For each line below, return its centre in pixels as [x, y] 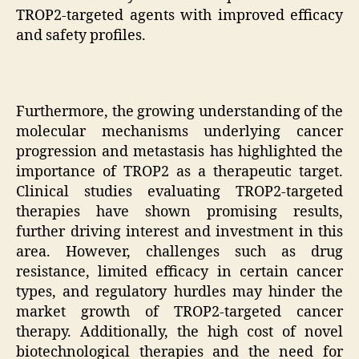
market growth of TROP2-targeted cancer [179, 313]
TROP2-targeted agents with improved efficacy [179, 16]
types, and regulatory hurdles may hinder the [179, 292]
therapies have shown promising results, [179, 212]
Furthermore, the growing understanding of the [179, 112]
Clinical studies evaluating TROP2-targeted [179, 192]
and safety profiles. [81, 36]
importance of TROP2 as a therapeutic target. [179, 172]
